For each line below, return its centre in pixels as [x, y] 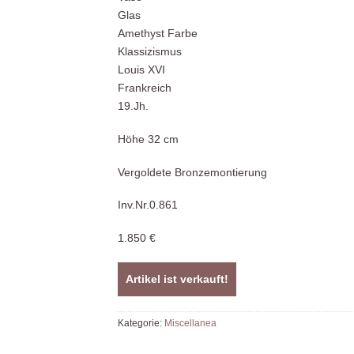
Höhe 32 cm [148, 139]
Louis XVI [141, 70]
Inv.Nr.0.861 [148, 205]
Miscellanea [190, 323]
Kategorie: [141, 323]
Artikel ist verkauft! [177, 279]
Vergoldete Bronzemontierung [192, 172]
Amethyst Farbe [158, 34]
